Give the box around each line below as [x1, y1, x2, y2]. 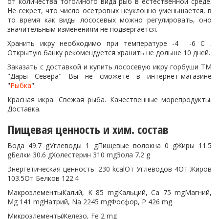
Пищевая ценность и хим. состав [7, 121, 169, 137]
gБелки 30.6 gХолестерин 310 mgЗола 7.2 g [7, 150, 150, 159]
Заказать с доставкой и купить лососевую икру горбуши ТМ [7, 62, 212, 71]
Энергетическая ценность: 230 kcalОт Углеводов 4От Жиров [7, 164, 212, 174]
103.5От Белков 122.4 [7, 174, 79, 183]
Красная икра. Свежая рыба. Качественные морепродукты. [7, 95, 212, 104]
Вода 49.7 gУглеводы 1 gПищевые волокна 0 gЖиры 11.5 [7, 141, 212, 150]
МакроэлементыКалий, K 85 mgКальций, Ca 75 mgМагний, [7, 188, 212, 197]
